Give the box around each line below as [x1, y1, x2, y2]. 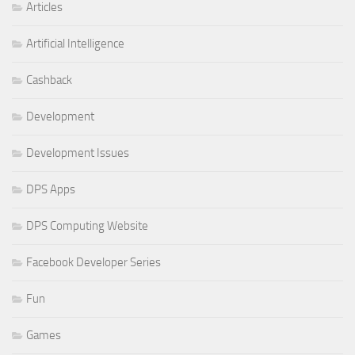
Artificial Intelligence [26, 36, 124, 51]
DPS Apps [26, 181, 75, 197]
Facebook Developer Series [26, 254, 161, 269]
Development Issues [26, 145, 129, 160]
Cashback [26, 72, 72, 87]
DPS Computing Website [26, 218, 148, 233]
